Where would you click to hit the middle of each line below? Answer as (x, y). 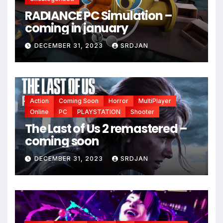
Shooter (142, 111)
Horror (118, 101)
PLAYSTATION (99, 111)
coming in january (76, 28)
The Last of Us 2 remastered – (106, 128)
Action (39, 101)
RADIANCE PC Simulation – (99, 15)
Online (39, 111)
